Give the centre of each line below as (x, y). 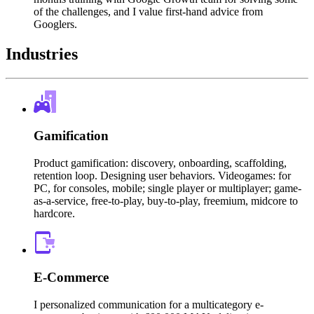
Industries (42, 54)
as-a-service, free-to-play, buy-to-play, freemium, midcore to (166, 201)
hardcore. (54, 214)
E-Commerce (71, 277)
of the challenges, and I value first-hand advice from (148, 11)
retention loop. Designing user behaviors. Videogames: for (162, 176)
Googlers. (55, 24)
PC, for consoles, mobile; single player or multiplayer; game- (168, 189)
